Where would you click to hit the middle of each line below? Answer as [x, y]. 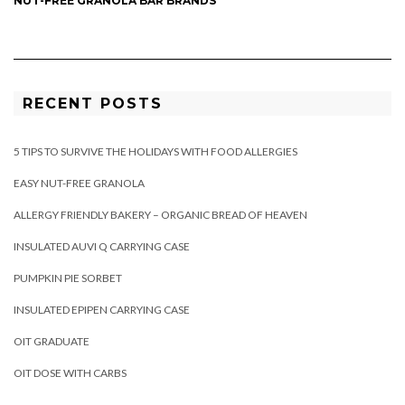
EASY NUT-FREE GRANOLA [79, 184]
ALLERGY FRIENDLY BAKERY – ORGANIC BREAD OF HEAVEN [160, 215]
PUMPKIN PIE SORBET [68, 278]
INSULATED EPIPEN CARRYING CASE [102, 310]
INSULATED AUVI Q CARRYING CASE [102, 247]
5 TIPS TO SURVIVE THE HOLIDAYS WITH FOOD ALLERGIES [155, 152]
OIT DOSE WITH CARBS [70, 373]
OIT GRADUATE [52, 342]
